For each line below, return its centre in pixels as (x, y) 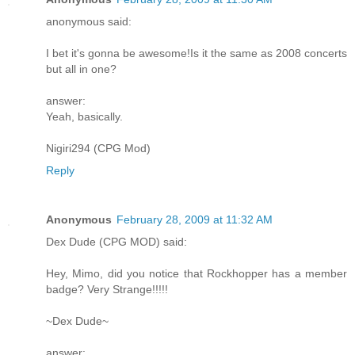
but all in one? (81, 69)
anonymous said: (89, 22)
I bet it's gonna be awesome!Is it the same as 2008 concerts (197, 53)
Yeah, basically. (84, 117)
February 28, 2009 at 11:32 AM (195, 220)
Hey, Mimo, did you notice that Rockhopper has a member (197, 274)
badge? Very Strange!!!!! (107, 290)
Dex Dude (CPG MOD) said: (116, 242)
